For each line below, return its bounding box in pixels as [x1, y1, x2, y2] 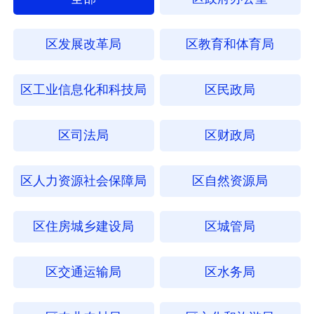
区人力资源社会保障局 [20, 173, 147, 188]
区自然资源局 [192, 173, 268, 188]
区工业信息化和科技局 [20, 82, 147, 97]
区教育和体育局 [186, 36, 275, 51]
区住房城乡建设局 [33, 219, 135, 233]
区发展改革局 [46, 36, 122, 51]
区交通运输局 [46, 264, 122, 279]
